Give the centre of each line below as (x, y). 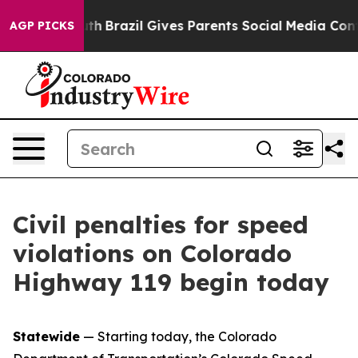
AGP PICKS (42, 26)
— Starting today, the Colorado (178, 336)
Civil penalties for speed (161, 225)
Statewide (46, 336)
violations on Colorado (152, 253)
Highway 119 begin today (171, 282)
